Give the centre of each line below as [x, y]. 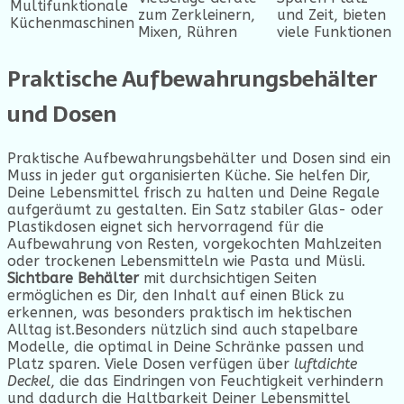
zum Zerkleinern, [197, 15]
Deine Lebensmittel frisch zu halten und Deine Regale [193, 193]
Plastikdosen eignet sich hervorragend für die [165, 227]
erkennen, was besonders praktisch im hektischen [179, 313]
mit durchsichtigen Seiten [228, 279]
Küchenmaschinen [72, 23]
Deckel [29, 381]
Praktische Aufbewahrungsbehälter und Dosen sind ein [199, 159]
